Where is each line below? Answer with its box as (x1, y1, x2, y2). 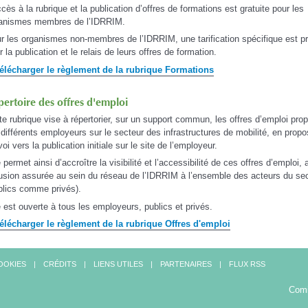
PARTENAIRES (160, 260, 212, 269)
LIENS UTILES (93, 260, 143, 269)
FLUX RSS (229, 260, 265, 269)
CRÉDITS (43, 260, 76, 269)
